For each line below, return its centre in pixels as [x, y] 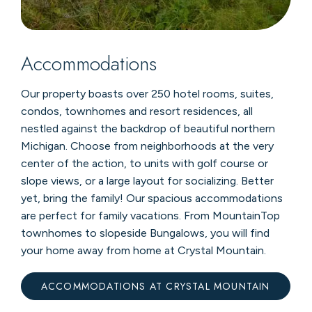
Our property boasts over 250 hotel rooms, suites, [147, 93]
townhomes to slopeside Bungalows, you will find [145, 233]
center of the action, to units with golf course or [144, 163]
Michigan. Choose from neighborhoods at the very [147, 146]
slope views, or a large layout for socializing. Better [147, 180]
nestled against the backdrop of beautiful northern [148, 128]
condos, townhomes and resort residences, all [136, 111]
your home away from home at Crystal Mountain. [143, 250]
